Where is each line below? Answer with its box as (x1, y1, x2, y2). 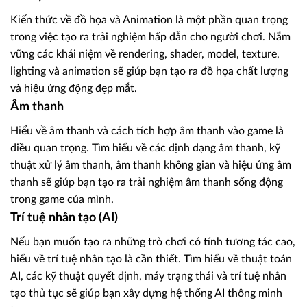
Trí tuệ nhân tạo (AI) (10, 211, 118, 224)
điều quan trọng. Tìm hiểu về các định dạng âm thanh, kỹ (10, 142, 280, 153)
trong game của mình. (10, 193, 114, 205)
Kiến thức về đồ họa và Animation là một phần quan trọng (10, 14, 288, 25)
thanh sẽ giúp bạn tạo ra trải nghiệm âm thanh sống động (10, 176, 283, 188)
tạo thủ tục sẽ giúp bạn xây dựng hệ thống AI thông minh (10, 287, 282, 299)
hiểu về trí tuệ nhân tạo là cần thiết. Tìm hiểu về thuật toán (10, 253, 292, 265)
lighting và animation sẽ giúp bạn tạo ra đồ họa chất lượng (10, 65, 288, 77)
